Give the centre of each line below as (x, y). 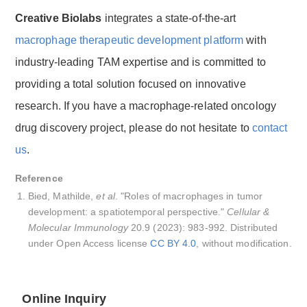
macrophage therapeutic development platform (129, 40)
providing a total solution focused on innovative (130, 84)
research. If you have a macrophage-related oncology (145, 106)
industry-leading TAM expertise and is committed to (140, 62)
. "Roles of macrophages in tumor (189, 196)
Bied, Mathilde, (62, 196)
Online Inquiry (64, 298)
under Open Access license (89, 243)
